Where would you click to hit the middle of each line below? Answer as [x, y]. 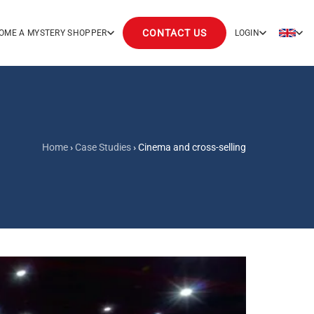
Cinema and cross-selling [192, 147]
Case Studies [103, 147]
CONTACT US [174, 33]
